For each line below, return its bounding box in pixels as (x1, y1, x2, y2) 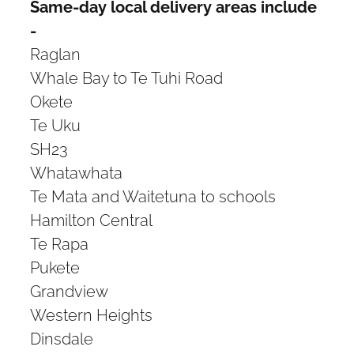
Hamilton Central (30, 208, 153, 231)
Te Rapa (30, 232, 88, 254)
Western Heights (30, 303, 153, 326)
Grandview (30, 279, 108, 302)
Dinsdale (30, 326, 93, 349)
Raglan (30, 42, 81, 65)
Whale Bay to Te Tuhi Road (30, 66, 223, 88)
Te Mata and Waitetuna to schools (30, 184, 276, 207)
